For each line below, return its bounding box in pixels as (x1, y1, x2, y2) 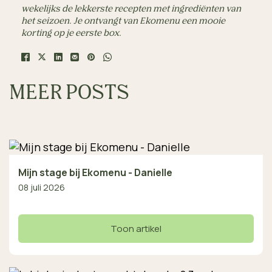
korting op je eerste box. (21, 29, 121, 38)
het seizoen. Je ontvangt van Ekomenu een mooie (21, 17, 225, 26)
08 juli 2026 (18, 181, 65, 193)
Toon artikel (110, 222, 161, 235)
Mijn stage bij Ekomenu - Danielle (18, 165, 172, 179)
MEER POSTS (9, 84, 129, 104)
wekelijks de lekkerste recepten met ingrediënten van (21, 5, 241, 14)
